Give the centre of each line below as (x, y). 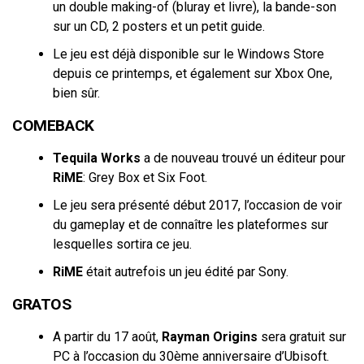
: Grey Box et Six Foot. (145, 178)
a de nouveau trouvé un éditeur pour (243, 158)
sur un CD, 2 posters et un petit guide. (159, 26)
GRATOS (42, 304)
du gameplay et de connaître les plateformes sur (191, 225)
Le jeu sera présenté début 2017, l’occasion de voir (197, 205)
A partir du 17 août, (107, 337)
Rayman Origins (210, 337)
